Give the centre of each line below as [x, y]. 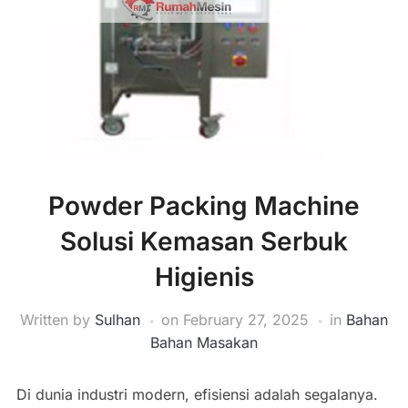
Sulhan [117, 320]
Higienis [204, 277]
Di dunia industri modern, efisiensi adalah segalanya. [197, 394]
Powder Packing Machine [204, 206]
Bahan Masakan [204, 342]
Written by [57, 320]
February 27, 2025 [246, 320]
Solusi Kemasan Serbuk [204, 241]
